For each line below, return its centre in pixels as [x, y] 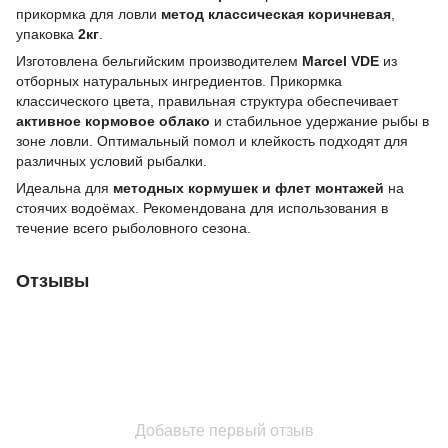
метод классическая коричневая [276, 13]
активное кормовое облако [113, 120]
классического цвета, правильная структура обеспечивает [207, 100]
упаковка [47, 33]
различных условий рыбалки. [111, 160]
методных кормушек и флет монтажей [248, 187]
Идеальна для [64, 187]
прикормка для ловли [88, 13]
